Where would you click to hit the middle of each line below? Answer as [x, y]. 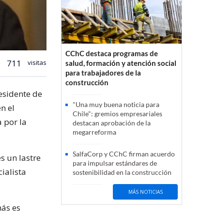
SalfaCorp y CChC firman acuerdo [124, 154]
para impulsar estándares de [115, 163]
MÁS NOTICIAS [145, 192]
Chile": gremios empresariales [117, 114]
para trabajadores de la [103, 73]
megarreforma [94, 132]
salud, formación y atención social [121, 63]
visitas [36, 62]
